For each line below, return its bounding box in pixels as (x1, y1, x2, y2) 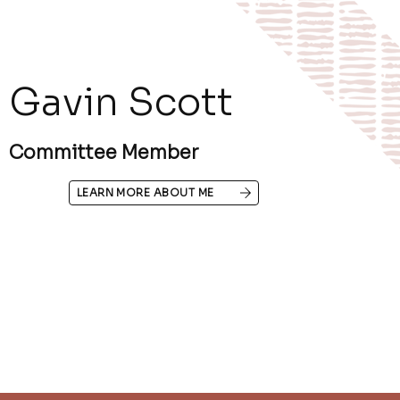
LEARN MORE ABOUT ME (76, 186, 214, 200)
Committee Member (9, 141, 199, 165)
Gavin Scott (9, 79, 234, 127)
